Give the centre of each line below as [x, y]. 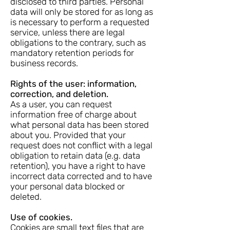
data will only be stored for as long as [82, 12]
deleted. [26, 197]
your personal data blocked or [68, 186]
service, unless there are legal [68, 32]
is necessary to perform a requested [80, 22]
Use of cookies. [41, 217]
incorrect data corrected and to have [81, 176]
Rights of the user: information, [73, 84]
